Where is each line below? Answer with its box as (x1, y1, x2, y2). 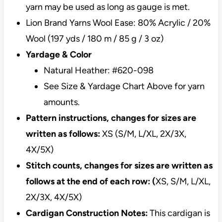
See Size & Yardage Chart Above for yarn (43, 81, 205, 92)
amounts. (43, 97, 80, 108)
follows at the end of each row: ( (25, 176, 156, 187)
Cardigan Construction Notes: (25, 208, 150, 219)
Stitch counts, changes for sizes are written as (25, 160, 213, 171)
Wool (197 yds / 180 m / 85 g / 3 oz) (25, 33, 164, 45)
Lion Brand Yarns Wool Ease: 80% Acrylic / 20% (25, 17, 211, 29)
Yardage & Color (25, 49, 92, 60)
